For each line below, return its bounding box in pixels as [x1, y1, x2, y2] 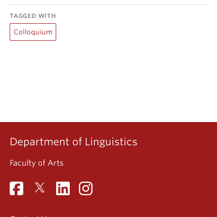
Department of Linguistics [10, 136, 138, 148]
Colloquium [14, 28, 52, 36]
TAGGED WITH [10, 12, 56, 19]
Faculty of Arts [10, 158, 63, 168]
